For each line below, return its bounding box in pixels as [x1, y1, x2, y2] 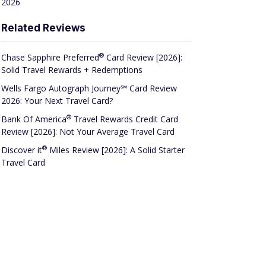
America [35, 113, 66, 125]
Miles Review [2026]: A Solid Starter [47, 144, 185, 156]
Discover [1, 144, 37, 156]
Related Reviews [1, 22, 85, 34]
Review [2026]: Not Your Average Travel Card [1, 126, 175, 137]
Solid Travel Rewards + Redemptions [1, 64, 142, 75]
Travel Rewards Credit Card [71, 113, 178, 125]
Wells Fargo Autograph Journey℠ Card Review [1, 83, 177, 94]
